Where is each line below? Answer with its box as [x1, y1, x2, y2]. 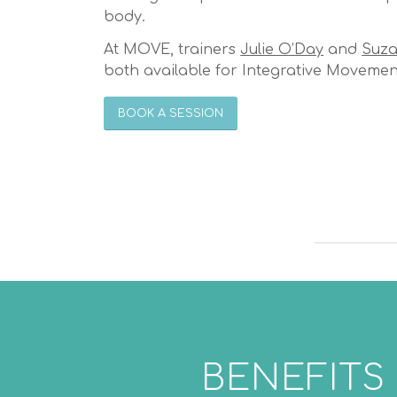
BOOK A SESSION [118, 106, 224, 120]
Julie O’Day [240, 42, 324, 58]
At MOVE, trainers [104, 42, 237, 58]
